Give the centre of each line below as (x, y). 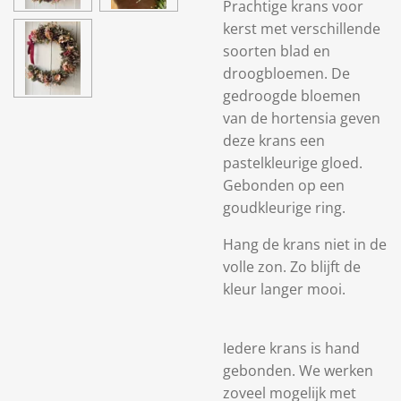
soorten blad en (277, 51)
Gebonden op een (284, 185)
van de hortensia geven (302, 118)
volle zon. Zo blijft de (292, 267)
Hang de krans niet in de (305, 244)
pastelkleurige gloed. (294, 163)
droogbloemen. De (286, 73)
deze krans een (274, 141)
